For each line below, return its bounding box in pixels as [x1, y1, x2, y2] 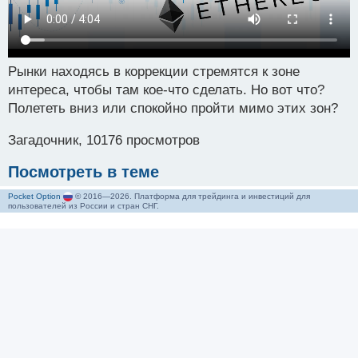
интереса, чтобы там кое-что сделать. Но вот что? [8, 82, 324, 97]
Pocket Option [8, 191, 61, 201]
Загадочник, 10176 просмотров [8, 132, 200, 148]
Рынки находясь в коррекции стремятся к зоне [8, 63, 300, 79]
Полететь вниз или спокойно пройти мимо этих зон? [8, 100, 338, 116]
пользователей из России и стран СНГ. [8, 201, 159, 211]
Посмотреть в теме [8, 162, 159, 181]
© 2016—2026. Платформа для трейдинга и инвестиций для [73, 191, 310, 201]
